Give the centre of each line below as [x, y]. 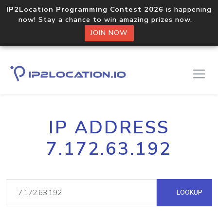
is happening [188, 9]
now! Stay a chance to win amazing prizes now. [109, 19]
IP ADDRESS [109, 127]
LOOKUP [189, 192]
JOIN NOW [109, 33]
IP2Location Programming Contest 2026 [85, 9]
